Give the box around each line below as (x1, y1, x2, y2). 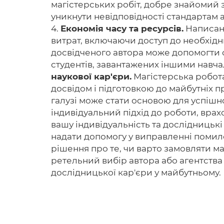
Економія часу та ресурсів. (60, 23, 183, 33)
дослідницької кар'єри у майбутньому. (51, 167, 221, 177)
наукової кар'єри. (51, 71, 131, 81)
